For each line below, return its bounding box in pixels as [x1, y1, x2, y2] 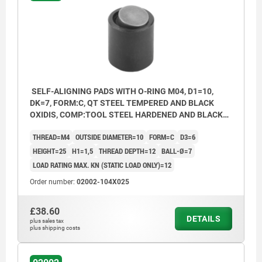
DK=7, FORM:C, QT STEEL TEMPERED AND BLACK [30, 98, 214, 108]
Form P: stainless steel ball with [30, 45, 160, 57]
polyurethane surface [30, 64, 117, 75]
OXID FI [30, 121, 57, 131]
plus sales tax [30, 217, 64, 224]
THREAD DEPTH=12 [99, 145, 156, 156]
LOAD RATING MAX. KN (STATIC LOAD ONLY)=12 [33, 159, 171, 170]
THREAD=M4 [33, 131, 70, 142]
